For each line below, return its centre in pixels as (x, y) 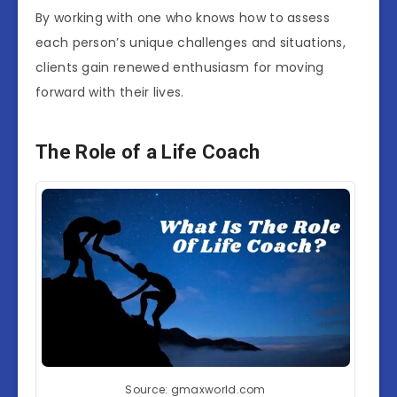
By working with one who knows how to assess (183, 18)
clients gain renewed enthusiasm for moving (180, 68)
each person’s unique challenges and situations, (191, 43)
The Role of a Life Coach (148, 152)
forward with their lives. (110, 93)
